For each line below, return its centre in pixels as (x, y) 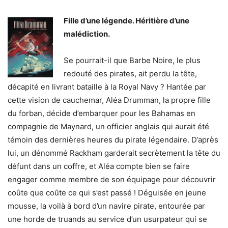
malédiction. (87, 34)
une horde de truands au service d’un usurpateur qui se (107, 219)
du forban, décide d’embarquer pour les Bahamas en (102, 113)
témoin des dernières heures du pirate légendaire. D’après (113, 140)
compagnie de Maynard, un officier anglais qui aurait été (108, 127)
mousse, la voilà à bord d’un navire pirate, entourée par (106, 206)
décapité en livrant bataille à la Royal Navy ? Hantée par (107, 87)
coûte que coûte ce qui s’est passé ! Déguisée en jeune (107, 193)
